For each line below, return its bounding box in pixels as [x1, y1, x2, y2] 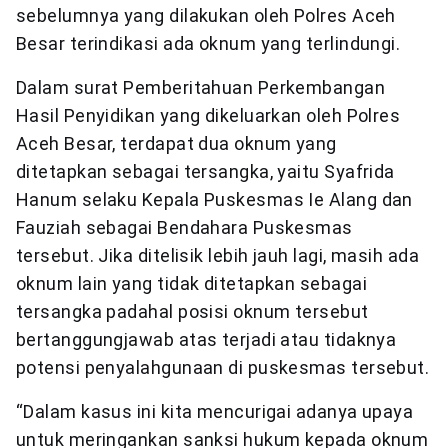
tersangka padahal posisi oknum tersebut [16, 301, 369, 323]
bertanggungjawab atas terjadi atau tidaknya [16, 329, 397, 351]
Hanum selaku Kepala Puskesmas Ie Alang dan [16, 189, 413, 211]
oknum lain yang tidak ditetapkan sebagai [16, 273, 368, 295]
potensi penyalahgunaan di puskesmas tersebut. [16, 357, 430, 379]
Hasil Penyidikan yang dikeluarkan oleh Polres [16, 105, 401, 127]
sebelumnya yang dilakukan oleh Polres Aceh [16, 5, 396, 27]
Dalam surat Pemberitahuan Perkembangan [16, 77, 386, 99]
